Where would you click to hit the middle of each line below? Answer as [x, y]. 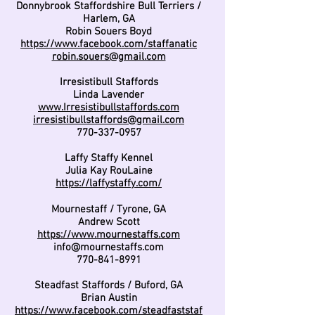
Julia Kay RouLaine [109, 171]
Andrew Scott [109, 222]
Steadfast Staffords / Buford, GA [109, 285]
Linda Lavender [109, 95]
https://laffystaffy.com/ [109, 184]
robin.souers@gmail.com [109, 57]
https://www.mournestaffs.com [109, 235]
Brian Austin [109, 298]
